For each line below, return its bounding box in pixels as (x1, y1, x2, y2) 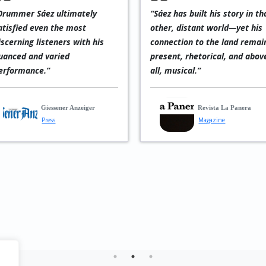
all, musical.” (150, 65, 201, 76)
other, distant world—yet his (150, 22, 262, 33)
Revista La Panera (198, 104, 252, 111)
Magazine (198, 116, 226, 124)
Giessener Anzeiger (41, 104, 96, 111)
